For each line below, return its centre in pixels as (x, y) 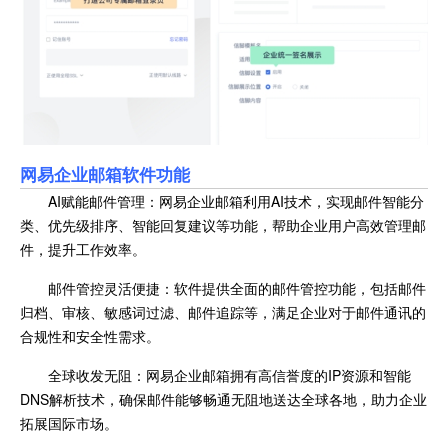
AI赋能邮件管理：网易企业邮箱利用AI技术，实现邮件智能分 (236, 201)
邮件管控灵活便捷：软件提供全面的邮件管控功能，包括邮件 (237, 288)
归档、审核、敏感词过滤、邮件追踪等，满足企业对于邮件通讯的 (223, 312)
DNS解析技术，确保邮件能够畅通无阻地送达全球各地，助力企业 (223, 399)
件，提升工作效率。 (83, 249)
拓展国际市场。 (69, 423)
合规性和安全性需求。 (90, 336)
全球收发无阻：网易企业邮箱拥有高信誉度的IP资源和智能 (229, 375)
